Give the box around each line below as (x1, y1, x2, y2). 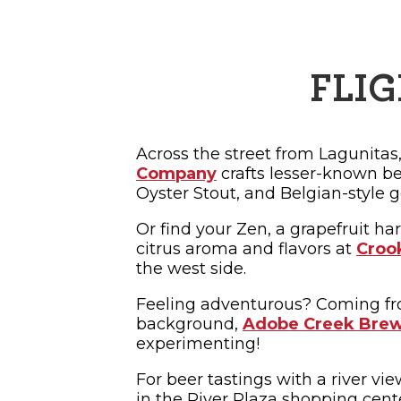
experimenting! (136, 334, 260, 354)
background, (136, 314, 243, 335)
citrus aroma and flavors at (136, 239, 356, 260)
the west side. (136, 259, 246, 279)
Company (136, 164, 217, 184)
